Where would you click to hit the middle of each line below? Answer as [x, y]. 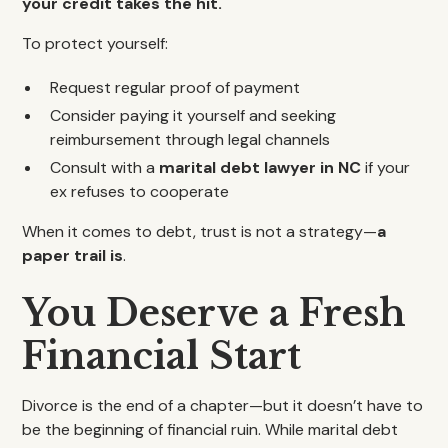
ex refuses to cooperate [140, 191]
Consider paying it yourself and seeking [193, 115]
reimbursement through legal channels [190, 139]
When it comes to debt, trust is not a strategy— [200, 231]
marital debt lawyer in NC [260, 167]
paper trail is [73, 255]
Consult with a [105, 167]
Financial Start [162, 356]
